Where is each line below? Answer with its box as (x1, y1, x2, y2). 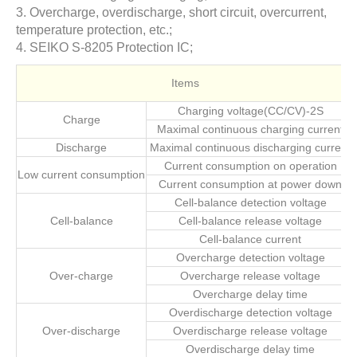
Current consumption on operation (163, 159, 337, 172)
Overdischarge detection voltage (168, 306, 332, 319)
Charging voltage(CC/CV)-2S (177, 104, 324, 117)
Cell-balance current (199, 233, 301, 245)
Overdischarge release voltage (173, 324, 328, 337)
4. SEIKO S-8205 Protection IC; (16, 41, 193, 54)
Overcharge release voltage (180, 269, 320, 282)
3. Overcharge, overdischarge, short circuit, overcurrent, (16, 6, 327, 19)
